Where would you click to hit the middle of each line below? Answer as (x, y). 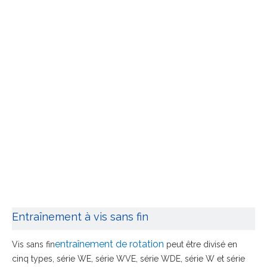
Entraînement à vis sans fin (80, 217)
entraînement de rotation (109, 244)
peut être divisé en (201, 244)
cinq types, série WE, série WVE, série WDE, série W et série (128, 259)
